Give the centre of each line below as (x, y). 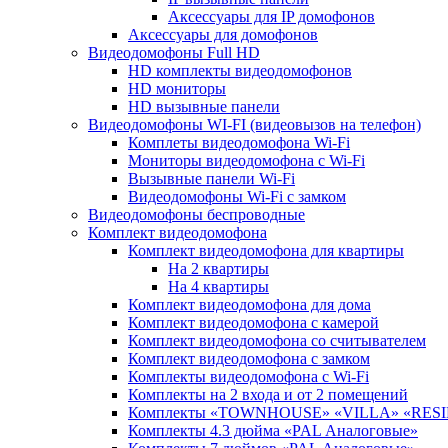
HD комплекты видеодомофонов (240, 70)
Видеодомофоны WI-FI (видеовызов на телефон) (254, 124)
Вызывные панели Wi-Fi (211, 178)
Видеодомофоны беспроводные (196, 214)
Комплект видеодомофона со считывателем (277, 340)
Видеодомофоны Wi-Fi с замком (237, 196)
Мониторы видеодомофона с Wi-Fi (246, 160)
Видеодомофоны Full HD (174, 52)
